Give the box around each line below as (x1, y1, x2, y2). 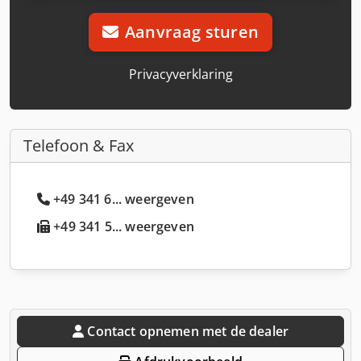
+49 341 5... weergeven (50, 217, 194, 235)
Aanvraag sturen (125, 20, 259, 43)
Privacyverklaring (128, 64, 233, 83)
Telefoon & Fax (23, 134, 134, 156)
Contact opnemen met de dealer (87, 322, 288, 340)
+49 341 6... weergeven (53, 189, 194, 208)
